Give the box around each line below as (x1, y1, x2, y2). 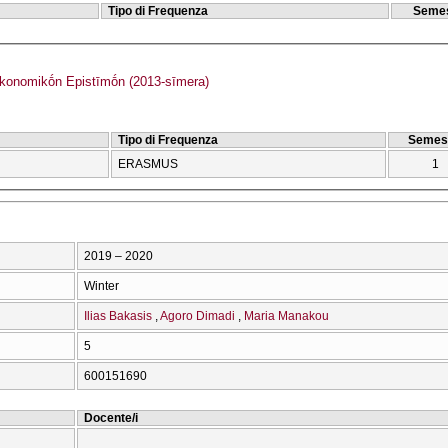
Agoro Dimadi (160, 308, 235, 323)
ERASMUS (118, 157, 179, 172)
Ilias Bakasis (84, 308, 152, 323)
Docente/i (84, 410, 138, 425)
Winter (84, 278, 119, 293)
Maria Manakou (244, 308, 329, 323)
